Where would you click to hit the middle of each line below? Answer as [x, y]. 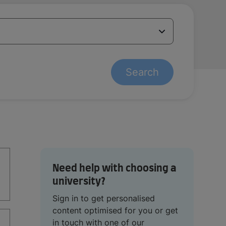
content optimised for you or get [115, 210]
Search [142, 72]
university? [79, 181]
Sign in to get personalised [103, 198]
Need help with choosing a [114, 168]
